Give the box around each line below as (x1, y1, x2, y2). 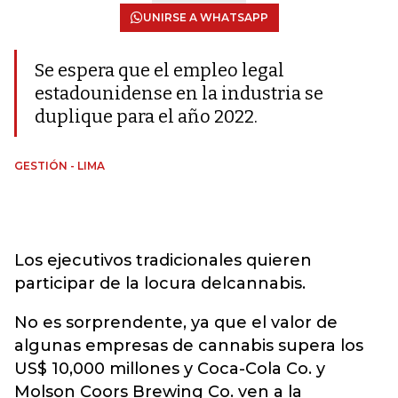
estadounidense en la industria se (35, 83, 323, 104)
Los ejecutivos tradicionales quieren (14, 251, 312, 270)
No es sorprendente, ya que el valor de (14, 313, 338, 332)
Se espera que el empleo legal (35, 60, 284, 81)
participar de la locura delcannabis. (14, 274, 306, 293)
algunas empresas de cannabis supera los (14, 336, 363, 355)
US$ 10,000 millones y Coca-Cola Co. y (14, 359, 325, 378)
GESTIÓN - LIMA (14, 159, 105, 172)
